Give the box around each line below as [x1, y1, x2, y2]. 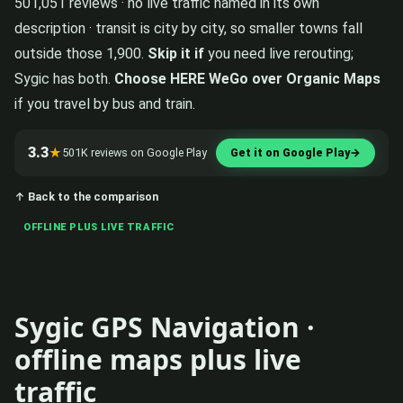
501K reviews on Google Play [62, 145, 207, 159]
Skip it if [148, 44, 204, 62]
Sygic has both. [14, 69, 114, 87]
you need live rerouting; [204, 44, 354, 62]
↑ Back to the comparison [14, 189, 158, 203]
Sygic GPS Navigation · [14, 308, 315, 345]
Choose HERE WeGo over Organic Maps [114, 69, 381, 87]
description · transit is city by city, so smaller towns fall [14, 19, 363, 37]
